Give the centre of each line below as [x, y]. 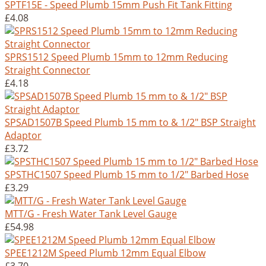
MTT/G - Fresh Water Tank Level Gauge [91, 214]
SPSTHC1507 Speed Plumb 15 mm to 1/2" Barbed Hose [127, 175]
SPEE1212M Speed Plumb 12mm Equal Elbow [105, 253]
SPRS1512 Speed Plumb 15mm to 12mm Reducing [116, 57]
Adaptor [23, 135]
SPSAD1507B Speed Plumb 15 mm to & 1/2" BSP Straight [130, 122]
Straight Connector [47, 70]
